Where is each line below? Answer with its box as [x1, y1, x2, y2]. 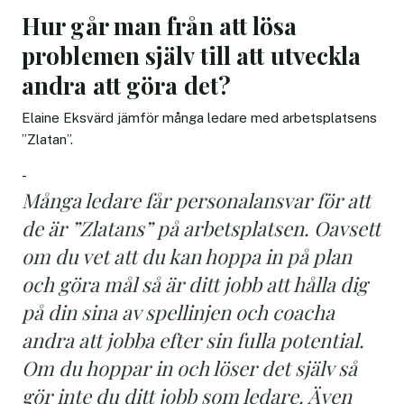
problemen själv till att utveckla [22, 39, 362, 71]
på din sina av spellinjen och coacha [22, 298, 335, 326]
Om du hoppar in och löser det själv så [22, 353, 357, 381]
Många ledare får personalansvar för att [22, 186, 371, 214]
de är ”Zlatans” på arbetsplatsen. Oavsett [22, 214, 381, 242]
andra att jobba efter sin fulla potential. [22, 326, 364, 353]
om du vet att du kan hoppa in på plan [22, 242, 352, 270]
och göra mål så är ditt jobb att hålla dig [22, 270, 368, 298]
